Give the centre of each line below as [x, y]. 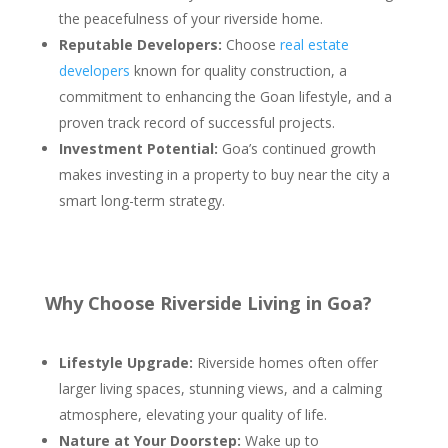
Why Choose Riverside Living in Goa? [208, 303]
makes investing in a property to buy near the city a [224, 174]
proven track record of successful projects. [196, 122]
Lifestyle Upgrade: [125, 362]
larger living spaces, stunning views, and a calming [220, 388]
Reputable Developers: [140, 44]
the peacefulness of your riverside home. [190, 18]
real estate [314, 44]
